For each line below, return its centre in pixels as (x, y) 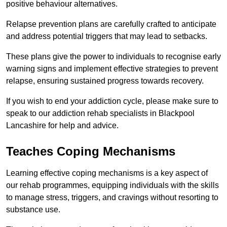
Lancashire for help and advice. (62, 126)
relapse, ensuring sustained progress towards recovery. (105, 81)
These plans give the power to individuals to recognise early (113, 57)
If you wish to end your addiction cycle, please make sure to (112, 101)
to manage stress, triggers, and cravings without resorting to (112, 198)
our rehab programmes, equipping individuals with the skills (112, 185)
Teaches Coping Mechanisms (91, 152)
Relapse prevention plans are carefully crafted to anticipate (111, 24)
